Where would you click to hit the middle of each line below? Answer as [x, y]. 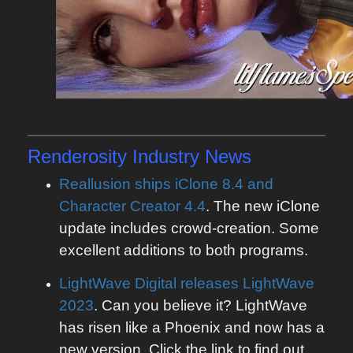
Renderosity [80, 156]
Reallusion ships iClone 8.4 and [166, 184]
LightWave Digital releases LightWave [187, 283]
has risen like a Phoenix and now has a [192, 327]
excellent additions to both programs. [184, 250]
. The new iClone [263, 206]
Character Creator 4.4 [132, 206]
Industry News [192, 156]
